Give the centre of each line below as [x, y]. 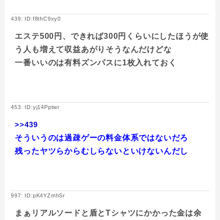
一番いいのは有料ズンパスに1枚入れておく [96, 63]
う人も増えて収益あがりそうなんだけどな [93, 50]
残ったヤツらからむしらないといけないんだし [102, 151]
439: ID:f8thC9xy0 [36, 19]
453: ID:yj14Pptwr [35, 107]
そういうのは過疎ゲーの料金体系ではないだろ [102, 138]
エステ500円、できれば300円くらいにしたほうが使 [112, 36]
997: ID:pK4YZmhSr [38, 196]
